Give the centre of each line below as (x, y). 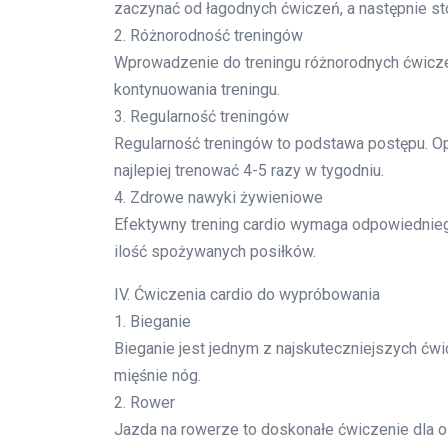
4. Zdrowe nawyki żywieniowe (218, 198)
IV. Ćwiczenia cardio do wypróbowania (247, 295)
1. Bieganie (152, 322)
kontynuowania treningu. (197, 90)
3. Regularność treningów (201, 117)
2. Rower (144, 403)
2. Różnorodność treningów (208, 36)
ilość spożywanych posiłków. (215, 252)
